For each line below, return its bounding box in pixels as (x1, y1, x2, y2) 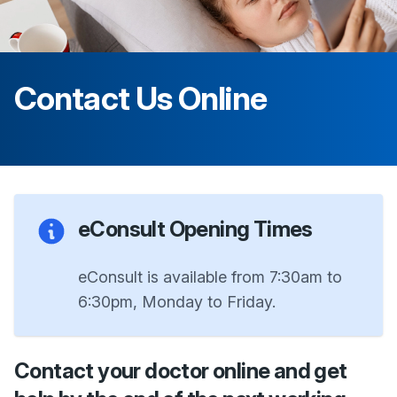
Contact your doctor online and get (14, 357, 347, 384)
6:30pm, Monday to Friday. (78, 292, 276, 311)
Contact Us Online (14, 78, 267, 118)
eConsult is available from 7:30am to (78, 267, 342, 286)
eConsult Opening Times (78, 215, 313, 242)
